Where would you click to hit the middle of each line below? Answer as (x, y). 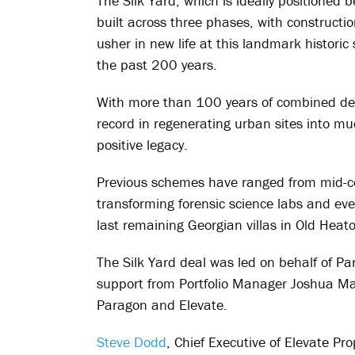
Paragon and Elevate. (162, 305)
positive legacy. (142, 145)
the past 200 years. (157, 65)
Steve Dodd (132, 342)
